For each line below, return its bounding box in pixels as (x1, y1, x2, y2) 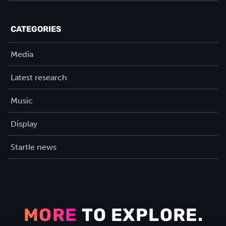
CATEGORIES (11, 25, 62, 34)
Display (11, 119, 37, 129)
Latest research (11, 72, 67, 82)
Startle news (11, 142, 56, 152)
